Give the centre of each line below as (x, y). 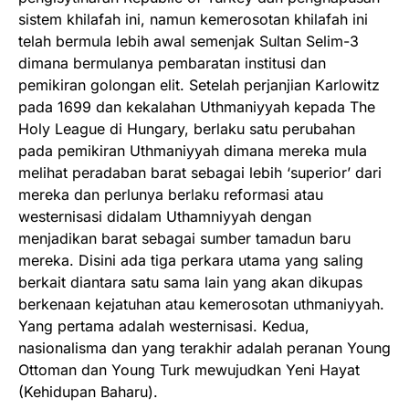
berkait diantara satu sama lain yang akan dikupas (190, 282)
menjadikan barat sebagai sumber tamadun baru (184, 238)
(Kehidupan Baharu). (88, 392)
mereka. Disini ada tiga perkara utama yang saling (191, 260)
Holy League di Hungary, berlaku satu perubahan (187, 129)
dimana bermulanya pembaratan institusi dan (172, 63)
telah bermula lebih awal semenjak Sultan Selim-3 (189, 41)
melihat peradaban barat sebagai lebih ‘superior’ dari (200, 173)
